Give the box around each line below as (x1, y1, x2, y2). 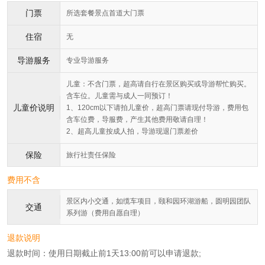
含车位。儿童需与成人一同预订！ (66, 92, 173, 101)
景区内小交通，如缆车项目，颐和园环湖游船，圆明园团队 (66, 197, 251, 206)
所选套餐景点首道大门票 (66, 9, 144, 18)
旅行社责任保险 (66, 151, 116, 160)
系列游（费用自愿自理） (66, 209, 144, 218)
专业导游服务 (66, 56, 109, 65)
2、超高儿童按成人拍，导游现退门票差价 (66, 127, 198, 136)
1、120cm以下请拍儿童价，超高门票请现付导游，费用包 (66, 104, 248, 112)
